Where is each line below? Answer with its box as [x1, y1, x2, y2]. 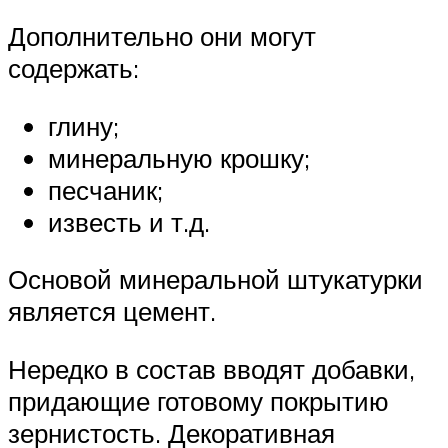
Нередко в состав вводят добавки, [8, 353, 415, 385]
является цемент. [8, 295, 216, 328]
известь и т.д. [48, 205, 210, 238]
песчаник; [48, 173, 163, 206]
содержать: [8, 52, 139, 85]
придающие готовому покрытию [8, 385, 389, 417]
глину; [48, 109, 119, 142]
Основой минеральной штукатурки [8, 263, 423, 296]
